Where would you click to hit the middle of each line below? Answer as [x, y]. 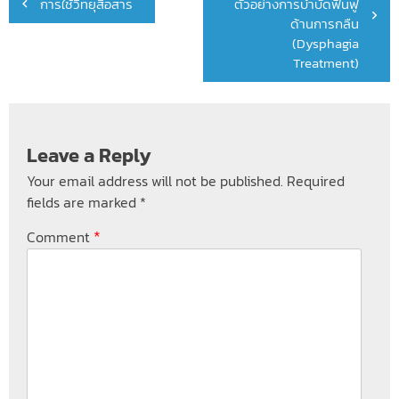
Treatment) [326, 63]
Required [316, 181]
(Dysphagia [326, 44]
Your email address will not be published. [155, 181]
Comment [60, 236]
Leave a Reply [89, 156]
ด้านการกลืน [325, 24]
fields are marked [83, 203]
